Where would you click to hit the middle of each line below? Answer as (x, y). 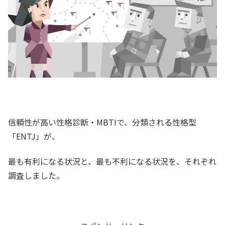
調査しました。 (36, 176)
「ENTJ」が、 (34, 136)
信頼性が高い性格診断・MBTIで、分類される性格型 (102, 122)
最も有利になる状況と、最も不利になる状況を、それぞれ (112, 161)
